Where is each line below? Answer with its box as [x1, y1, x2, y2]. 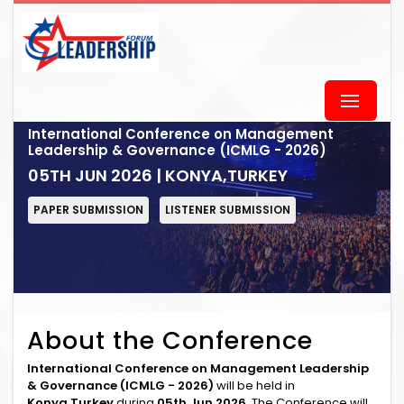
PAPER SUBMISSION [33, 202, 143, 217]
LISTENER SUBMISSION [165, 202, 290, 217]
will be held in [214, 377, 295, 394]
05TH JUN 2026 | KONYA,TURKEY [28, 164, 288, 187]
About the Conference [27, 324, 313, 357]
